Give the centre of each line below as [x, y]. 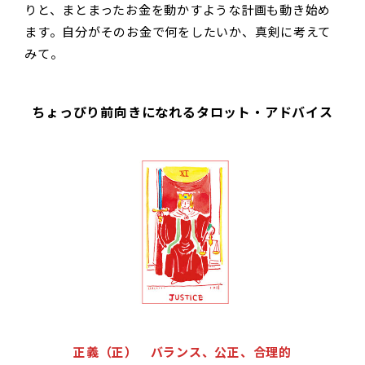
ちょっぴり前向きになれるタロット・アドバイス [182, 112]
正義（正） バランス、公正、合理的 [182, 352]
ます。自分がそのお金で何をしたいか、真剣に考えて [178, 32]
